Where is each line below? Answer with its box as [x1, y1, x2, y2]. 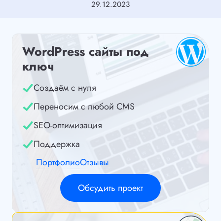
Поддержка [34, 138, 80, 151]
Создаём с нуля [34, 81, 96, 95]
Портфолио [36, 156, 80, 169]
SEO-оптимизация [34, 119, 102, 132]
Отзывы [80, 156, 109, 169]
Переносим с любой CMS [34, 100, 135, 113]
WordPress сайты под [22, 42, 149, 61]
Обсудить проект [78, 182, 143, 195]
